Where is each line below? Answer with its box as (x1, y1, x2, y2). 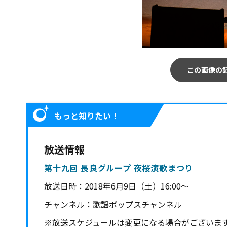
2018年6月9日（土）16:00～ (85, 180, 189, 192)
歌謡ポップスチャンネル (93, 198, 182, 210)
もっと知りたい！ (54, 109, 119, 122)
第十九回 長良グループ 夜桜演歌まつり (44, 162, 194, 174)
